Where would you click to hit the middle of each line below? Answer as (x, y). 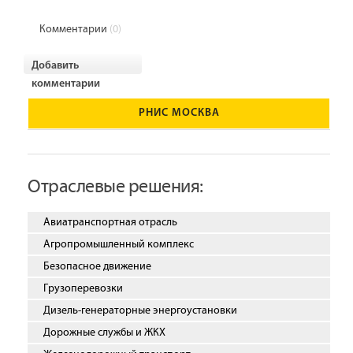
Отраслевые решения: (115, 187)
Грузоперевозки (83, 288)
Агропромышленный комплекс (119, 244)
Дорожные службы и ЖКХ (104, 333)
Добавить (55, 66)
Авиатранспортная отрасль (110, 222)
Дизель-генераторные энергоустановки (140, 310)
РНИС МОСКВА (179, 113)
